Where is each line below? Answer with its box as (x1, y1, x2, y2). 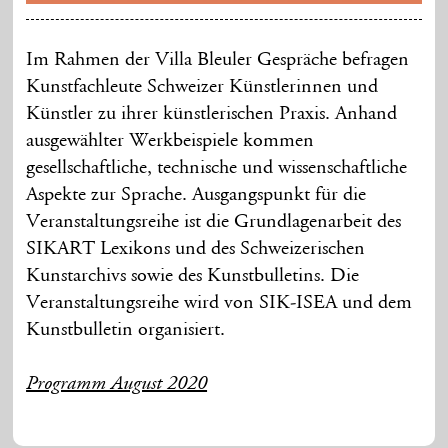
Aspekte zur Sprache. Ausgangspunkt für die (26, 184, 367, 205)
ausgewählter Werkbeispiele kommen (26, 130, 315, 151)
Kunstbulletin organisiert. (26, 319, 226, 340)
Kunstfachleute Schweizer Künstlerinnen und (26, 76, 379, 97)
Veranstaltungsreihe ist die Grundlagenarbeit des (26, 211, 402, 232)
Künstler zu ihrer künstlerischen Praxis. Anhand (26, 103, 398, 124)
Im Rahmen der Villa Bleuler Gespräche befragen (26, 49, 410, 70)
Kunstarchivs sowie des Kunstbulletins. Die (26, 265, 360, 286)
